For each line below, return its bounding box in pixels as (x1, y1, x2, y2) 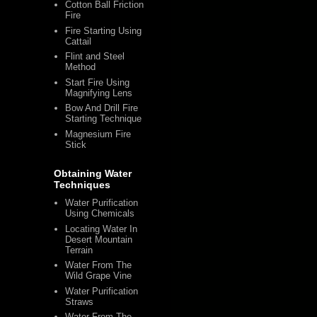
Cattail (65, 35, 92, 47)
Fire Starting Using (65, 25, 142, 36)
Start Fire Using (65, 76, 130, 88)
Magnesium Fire (65, 128, 132, 139)
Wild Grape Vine (65, 270, 132, 282)
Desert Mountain (65, 234, 133, 245)
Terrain (65, 244, 93, 255)
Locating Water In (65, 223, 138, 234)
